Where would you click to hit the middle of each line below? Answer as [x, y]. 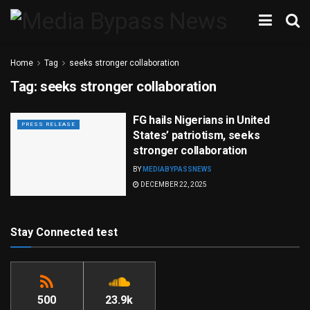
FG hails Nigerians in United [201, 120]
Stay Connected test [64, 232]
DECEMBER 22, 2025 [173, 184]
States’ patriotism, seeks [197, 135]
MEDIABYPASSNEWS [177, 169]
